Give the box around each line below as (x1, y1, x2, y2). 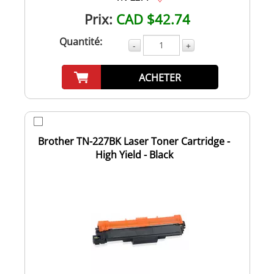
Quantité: (59, 34, 102, 48)
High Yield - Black (95, 147, 173, 161)
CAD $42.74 (116, 9, 190, 28)
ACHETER (138, 70, 181, 84)
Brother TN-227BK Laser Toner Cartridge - (38, 134, 230, 148)
